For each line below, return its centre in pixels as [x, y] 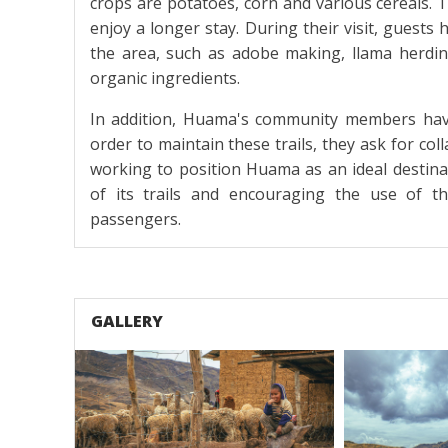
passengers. [135, 218]
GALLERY [126, 320]
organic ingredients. [164, 77]
